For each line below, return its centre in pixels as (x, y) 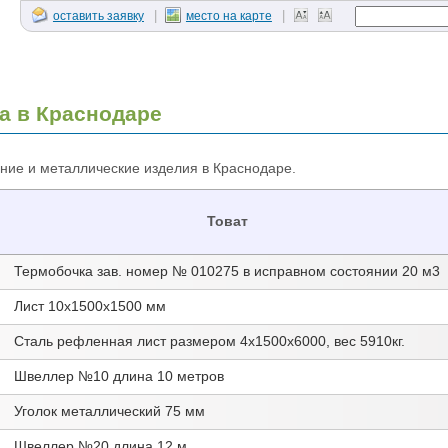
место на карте (228, 16)
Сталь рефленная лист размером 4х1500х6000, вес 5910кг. (209, 342)
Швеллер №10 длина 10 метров (118, 377)
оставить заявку (98, 16)
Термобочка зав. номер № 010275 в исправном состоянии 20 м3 (226, 272)
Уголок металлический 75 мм (109, 412)
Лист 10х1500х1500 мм (89, 307)
